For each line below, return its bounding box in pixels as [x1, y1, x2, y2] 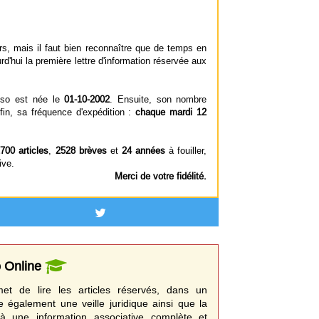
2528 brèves [55, 145, 107, 156]
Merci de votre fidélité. [115, 170, 207, 182]
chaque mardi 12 [135, 106, 207, 117]
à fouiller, [165, 145, 207, 156]
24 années [121, 145, 166, 156]
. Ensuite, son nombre [110, 93, 207, 105]
